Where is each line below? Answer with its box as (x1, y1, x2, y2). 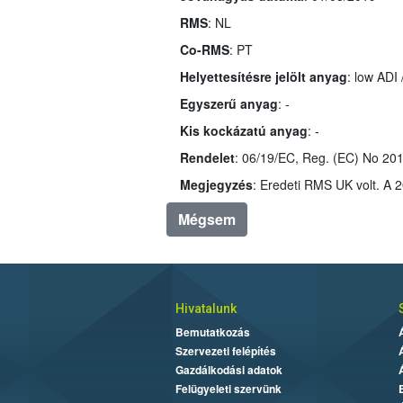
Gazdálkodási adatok (175, 361, 282, 378)
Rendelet (179, 148, 235, 166)
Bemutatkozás (175, 323, 250, 340)
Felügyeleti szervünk (175, 380, 282, 397)
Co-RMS (179, 40, 229, 58)
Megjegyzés (179, 175, 253, 193)
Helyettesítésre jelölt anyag (179, 67, 347, 85)
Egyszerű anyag (179, 94, 278, 112)
